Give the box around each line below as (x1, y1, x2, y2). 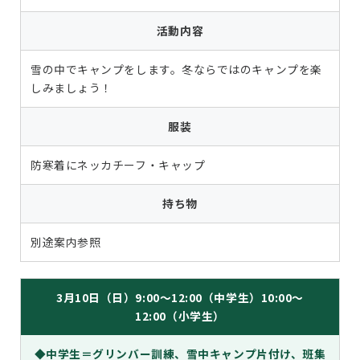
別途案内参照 (31, 234, 101, 250)
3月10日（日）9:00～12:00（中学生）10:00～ (56, 289, 304, 305)
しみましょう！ (31, 80, 112, 96)
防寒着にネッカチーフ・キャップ (31, 157, 206, 173)
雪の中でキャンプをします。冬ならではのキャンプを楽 (31, 61, 322, 77)
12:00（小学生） (135, 308, 225, 324)
